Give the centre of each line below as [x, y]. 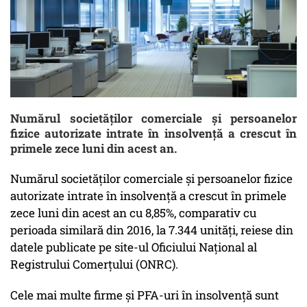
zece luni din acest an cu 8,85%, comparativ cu [133, 213]
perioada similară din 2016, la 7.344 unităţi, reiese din [152, 230]
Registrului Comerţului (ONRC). [94, 265]
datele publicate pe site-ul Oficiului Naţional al [134, 247]
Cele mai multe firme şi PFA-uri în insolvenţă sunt [145, 295]
